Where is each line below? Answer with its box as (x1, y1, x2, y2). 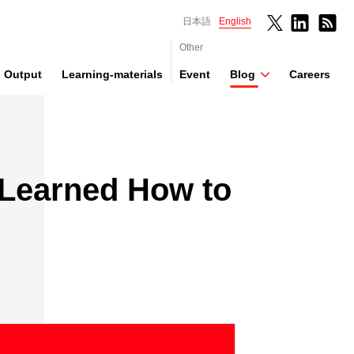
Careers (289, 68, 330, 81)
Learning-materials (62, 68, 163, 81)
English (219, 16, 252, 27)
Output (4, 68, 42, 81)
